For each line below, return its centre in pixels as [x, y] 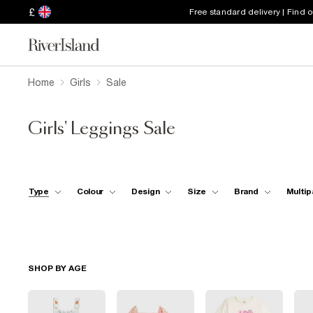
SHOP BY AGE [57, 268]
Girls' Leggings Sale [102, 129]
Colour [90, 191]
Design [146, 191]
